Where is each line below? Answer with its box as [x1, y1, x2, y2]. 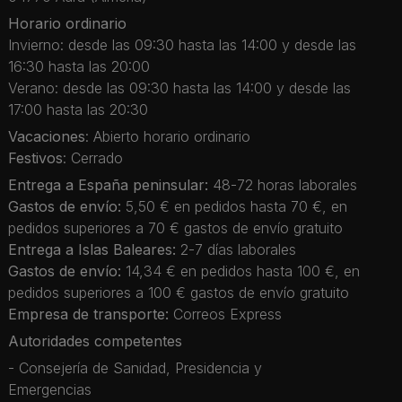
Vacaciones [8, 127, 85, 145]
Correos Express [169, 304, 282, 323]
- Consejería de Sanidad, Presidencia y [8, 358, 262, 377]
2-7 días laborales [176, 240, 296, 258]
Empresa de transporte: [8, 304, 169, 323]
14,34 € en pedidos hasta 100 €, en [121, 261, 360, 280]
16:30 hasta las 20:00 [8, 57, 150, 75]
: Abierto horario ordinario [85, 127, 250, 145]
